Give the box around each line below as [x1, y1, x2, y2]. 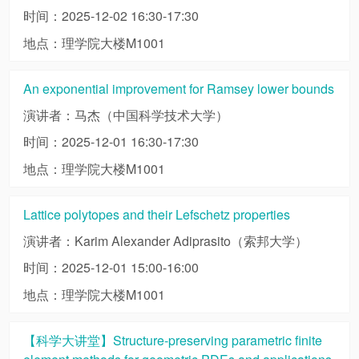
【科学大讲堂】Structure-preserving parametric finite [22, 331, 322, 350]
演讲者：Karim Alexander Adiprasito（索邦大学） [22, 231, 308, 250]
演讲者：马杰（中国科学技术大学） [22, 105, 228, 124]
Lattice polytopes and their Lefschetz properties [22, 205, 290, 224]
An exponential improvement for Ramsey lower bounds [22, 79, 334, 99]
